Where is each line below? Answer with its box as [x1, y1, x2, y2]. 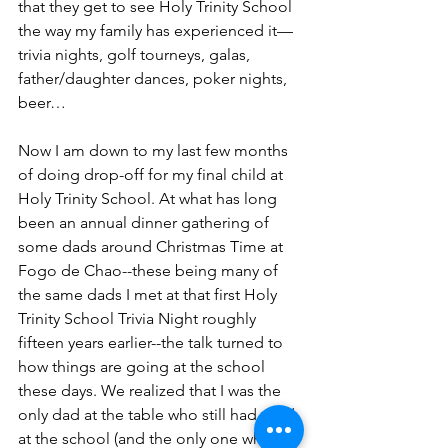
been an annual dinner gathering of [18, 213, 273, 232]
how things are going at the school [18, 357, 269, 376]
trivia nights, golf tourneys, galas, [18, 45, 254, 64]
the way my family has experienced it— [18, 21, 293, 40]
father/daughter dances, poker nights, [18, 69, 291, 88]
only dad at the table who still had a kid [18, 405, 299, 424]
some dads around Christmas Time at [18, 237, 287, 256]
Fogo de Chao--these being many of [18, 261, 282, 280]
